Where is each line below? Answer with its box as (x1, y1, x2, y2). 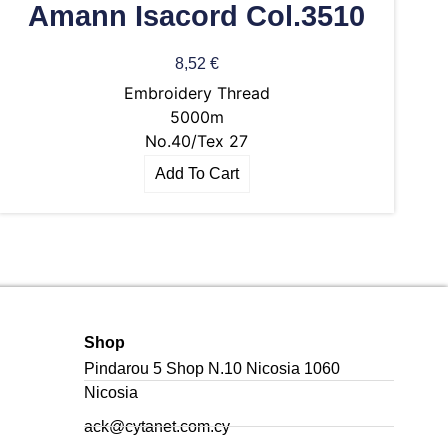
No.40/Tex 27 (145, 131, 248, 152)
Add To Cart (154, 165, 239, 183)
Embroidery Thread (123, 83, 270, 104)
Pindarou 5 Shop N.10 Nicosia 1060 (84, 359, 340, 377)
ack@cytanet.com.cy (84, 417, 230, 435)
